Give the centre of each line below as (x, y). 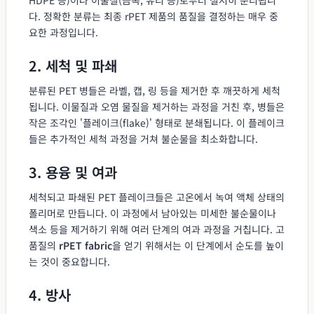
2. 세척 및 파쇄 (73, 65)
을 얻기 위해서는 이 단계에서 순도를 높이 (198, 245)
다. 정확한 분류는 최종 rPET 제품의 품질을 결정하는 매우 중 (153, 16)
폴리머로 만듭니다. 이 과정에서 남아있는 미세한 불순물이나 (152, 213)
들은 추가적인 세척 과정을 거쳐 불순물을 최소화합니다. (143, 138)
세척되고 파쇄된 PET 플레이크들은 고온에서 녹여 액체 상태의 (157, 197)
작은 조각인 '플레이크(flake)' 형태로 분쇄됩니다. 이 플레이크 (157, 122)
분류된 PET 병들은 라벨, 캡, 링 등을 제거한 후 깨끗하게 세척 (155, 90)
